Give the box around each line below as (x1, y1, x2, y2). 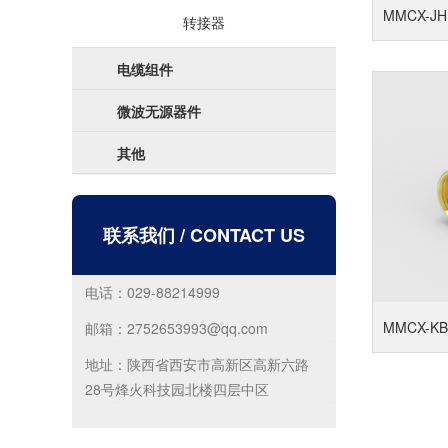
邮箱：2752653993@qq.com (85, 318, 273, 338)
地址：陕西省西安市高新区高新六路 (85, 354, 310, 374)
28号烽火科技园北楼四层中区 (85, 379, 270, 399)
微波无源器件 (117, 101, 201, 121)
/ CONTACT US (180, 222, 305, 248)
